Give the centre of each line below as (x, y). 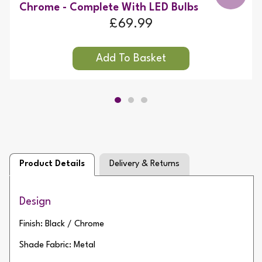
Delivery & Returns (144, 164)
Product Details (52, 164)
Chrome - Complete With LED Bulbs (109, 8)
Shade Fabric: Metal (57, 246)
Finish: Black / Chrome (62, 225)
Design (35, 202)
